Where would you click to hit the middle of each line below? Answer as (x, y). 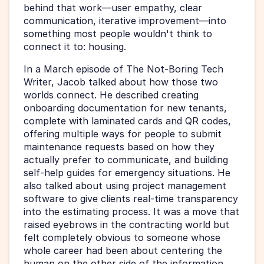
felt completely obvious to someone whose (122, 238)
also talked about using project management (125, 186)
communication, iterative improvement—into (125, 21)
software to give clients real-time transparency (131, 199)
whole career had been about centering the (123, 251)
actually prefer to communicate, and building (126, 160)
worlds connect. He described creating (111, 95)
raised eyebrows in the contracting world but (126, 225)
